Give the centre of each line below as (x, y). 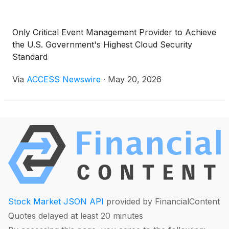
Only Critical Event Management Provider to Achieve (114, 32)
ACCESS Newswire (64, 79)
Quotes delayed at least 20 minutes (76, 216)
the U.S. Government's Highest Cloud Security (102, 45)
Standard (30, 57)
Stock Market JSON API (56, 202)
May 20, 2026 (135, 79)
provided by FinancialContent (162, 202)
